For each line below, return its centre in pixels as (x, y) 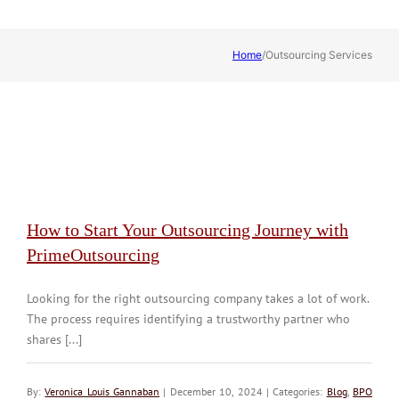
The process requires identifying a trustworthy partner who (188, 318)
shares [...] (54, 339)
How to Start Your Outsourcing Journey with (187, 229)
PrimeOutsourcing (93, 254)
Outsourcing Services (319, 54)
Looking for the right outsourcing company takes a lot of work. (198, 298)
